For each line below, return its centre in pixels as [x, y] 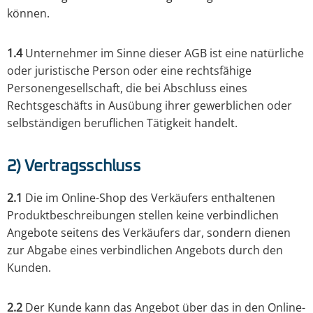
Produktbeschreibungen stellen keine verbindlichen [143, 216]
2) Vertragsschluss [74, 167]
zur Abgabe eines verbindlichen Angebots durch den [145, 250]
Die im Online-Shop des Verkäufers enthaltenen [149, 198]
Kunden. [29, 268]
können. [28, 14]
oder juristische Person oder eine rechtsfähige [129, 71]
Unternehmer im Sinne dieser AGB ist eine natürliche [163, 53]
